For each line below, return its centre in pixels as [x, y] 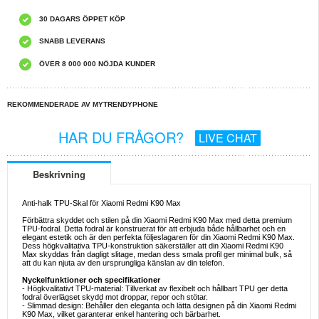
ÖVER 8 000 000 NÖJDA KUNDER [97, 64]
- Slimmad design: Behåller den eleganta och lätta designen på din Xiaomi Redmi [159, 306]
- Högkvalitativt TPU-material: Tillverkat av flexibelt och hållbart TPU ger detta [155, 289]
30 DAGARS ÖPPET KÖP [82, 19]
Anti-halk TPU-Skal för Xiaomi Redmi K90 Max [101, 203]
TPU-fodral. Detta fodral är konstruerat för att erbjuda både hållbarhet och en [154, 229]
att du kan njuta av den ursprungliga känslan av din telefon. [123, 263]
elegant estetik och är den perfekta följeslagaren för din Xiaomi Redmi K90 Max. [158, 237]
